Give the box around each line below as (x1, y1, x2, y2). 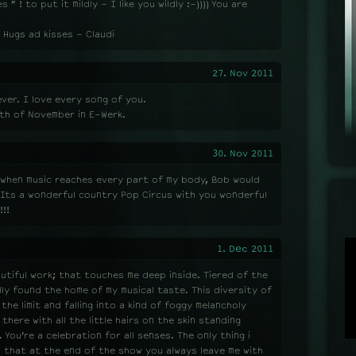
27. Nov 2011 (212, 68, 273, 79)
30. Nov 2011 (212, 148, 273, 159)
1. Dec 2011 (217, 243, 273, 254)
